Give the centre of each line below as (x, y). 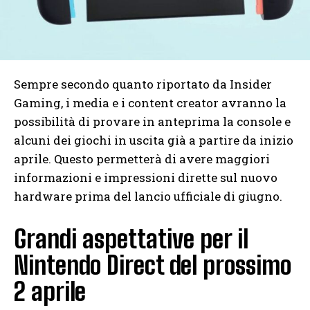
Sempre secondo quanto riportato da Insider (143, 84)
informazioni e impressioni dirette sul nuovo (146, 177)
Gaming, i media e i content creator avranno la (150, 102)
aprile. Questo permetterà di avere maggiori (142, 158)
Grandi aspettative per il (131, 239)
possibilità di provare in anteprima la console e (152, 121)
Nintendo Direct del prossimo (153, 265)
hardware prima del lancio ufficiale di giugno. (148, 196)
